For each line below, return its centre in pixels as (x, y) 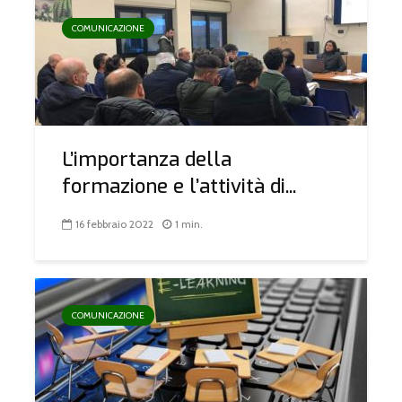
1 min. (189, 224)
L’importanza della (147, 159)
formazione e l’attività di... (179, 186)
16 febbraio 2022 (114, 224)
